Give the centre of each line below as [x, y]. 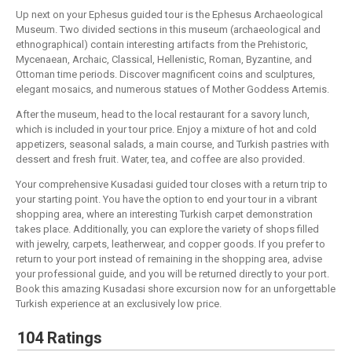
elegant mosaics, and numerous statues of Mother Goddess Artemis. [172, 90]
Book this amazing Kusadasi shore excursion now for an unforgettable [176, 289]
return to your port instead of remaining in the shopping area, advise [169, 259]
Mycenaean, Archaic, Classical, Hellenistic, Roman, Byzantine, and [164, 60]
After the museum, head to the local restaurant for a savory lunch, [163, 115]
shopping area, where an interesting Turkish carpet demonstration [164, 214]
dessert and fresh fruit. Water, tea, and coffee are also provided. [160, 159]
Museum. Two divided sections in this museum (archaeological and [168, 30]
